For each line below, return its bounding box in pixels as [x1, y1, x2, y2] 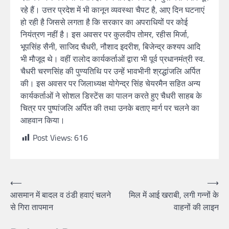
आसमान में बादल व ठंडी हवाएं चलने [10, 189, 111, 201]
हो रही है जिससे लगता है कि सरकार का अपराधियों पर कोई [20, 16, 188, 28]
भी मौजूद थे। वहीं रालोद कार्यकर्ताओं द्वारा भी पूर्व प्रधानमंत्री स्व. [20, 53, 204, 65]
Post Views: [33, 131, 72, 144]
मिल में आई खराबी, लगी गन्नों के [129, 189, 219, 201]
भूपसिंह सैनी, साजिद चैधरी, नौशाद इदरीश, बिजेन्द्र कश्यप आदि [20, 40, 200, 53]
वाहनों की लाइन [174, 201, 219, 213]
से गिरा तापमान [10, 201, 53, 213]
